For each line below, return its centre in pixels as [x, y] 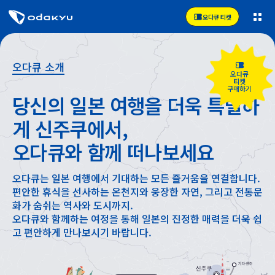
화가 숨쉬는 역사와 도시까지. [73, 205]
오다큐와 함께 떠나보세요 [113, 152]
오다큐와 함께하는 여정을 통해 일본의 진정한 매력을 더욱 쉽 [137, 219]
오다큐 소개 [38, 67]
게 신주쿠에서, [70, 128]
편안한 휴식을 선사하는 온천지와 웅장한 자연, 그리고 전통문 [137, 192]
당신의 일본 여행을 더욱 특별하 [136, 105]
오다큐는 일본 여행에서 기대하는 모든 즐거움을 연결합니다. [136, 178]
